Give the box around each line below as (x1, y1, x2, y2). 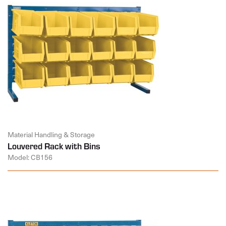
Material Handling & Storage (8, 129, 95, 140)
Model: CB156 (8, 152, 52, 163)
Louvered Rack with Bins (8, 140, 100, 152)
